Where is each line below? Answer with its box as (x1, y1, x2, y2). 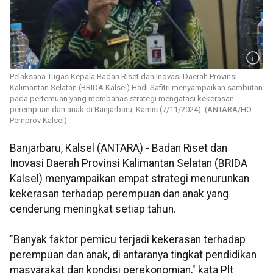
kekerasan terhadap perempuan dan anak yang (10, 188, 229, 200)
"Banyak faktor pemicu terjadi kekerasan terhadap (10, 233, 246, 246)
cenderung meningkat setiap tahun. (10, 203, 176, 216)
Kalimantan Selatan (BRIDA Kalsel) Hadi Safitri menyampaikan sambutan (10, 83, 263, 93)
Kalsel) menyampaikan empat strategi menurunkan (10, 172, 249, 185)
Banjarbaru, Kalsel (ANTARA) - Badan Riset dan (10, 142, 227, 155)
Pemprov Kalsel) (10, 116, 67, 126)
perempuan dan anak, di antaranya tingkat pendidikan (10, 249, 257, 261)
